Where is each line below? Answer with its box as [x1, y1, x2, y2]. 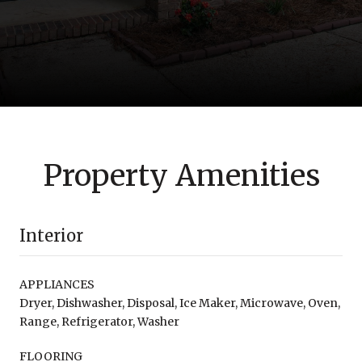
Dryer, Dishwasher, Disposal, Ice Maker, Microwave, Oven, [19, 295, 340, 310]
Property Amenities [42, 157, 320, 194]
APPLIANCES [19, 276, 95, 292]
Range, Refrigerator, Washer [19, 314, 179, 329]
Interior [19, 225, 83, 246]
